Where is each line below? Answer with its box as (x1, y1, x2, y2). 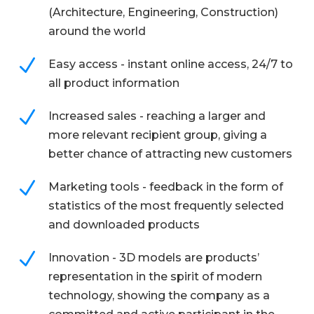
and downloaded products (48, 218, 200, 232)
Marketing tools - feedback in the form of (48, 180, 284, 194)
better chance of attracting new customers (48, 147, 293, 161)
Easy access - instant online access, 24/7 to (48, 57, 294, 71)
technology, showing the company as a (48, 289, 271, 303)
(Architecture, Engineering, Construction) (48, 6, 279, 20)
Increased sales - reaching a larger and (48, 109, 266, 123)
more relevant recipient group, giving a (48, 128, 268, 142)
